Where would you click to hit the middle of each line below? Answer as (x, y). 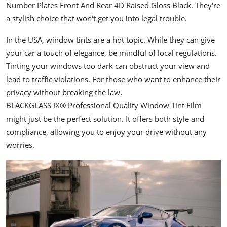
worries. (21, 145)
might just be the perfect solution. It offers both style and (105, 118)
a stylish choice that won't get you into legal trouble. (97, 18)
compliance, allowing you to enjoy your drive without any (106, 131)
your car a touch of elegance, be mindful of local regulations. (111, 52)
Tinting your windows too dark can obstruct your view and (108, 66)
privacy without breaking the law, (64, 92)
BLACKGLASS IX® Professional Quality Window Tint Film (104, 105)
